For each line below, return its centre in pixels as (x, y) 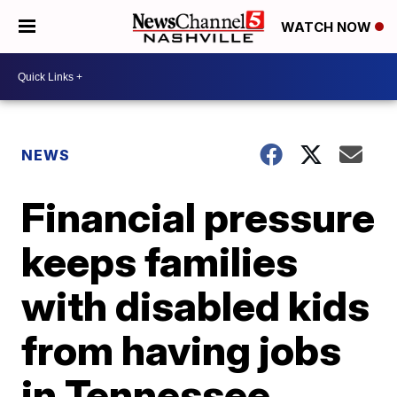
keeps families (160, 261)
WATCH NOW (328, 27)
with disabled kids (196, 306)
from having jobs (182, 350)
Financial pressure (198, 217)
